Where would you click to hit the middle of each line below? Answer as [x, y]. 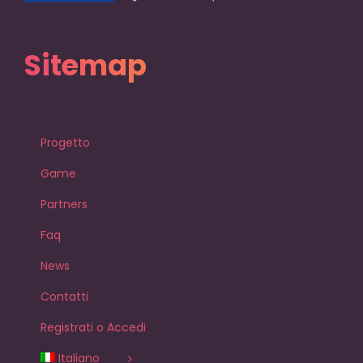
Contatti [64, 297]
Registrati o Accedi [93, 328]
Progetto [65, 143]
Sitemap [85, 66]
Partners [64, 205]
